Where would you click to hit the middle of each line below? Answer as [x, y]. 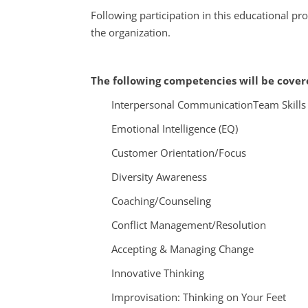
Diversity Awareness [159, 176]
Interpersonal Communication [182, 104]
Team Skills [279, 104]
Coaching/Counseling [161, 200]
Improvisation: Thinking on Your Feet [199, 297]
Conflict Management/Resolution [189, 224]
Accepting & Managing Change [183, 249]
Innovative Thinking [158, 273]
